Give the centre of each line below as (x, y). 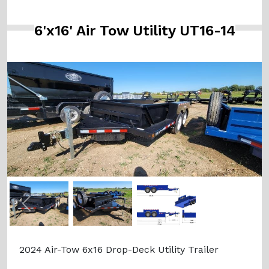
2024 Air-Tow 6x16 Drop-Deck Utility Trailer (119, 249)
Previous (45, 210)
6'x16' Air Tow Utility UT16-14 (134, 31)
